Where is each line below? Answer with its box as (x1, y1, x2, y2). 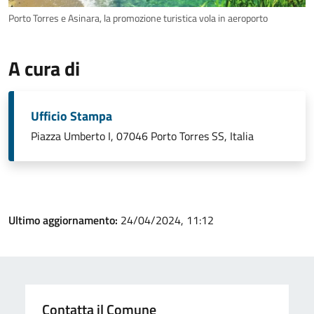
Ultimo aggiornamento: (8, 212, 121, 229)
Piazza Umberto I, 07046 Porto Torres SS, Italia (31, 128, 254, 145)
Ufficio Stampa (31, 107, 112, 126)
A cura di (8, 53, 80, 84)
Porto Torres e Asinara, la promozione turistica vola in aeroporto (8, 11, 268, 27)
